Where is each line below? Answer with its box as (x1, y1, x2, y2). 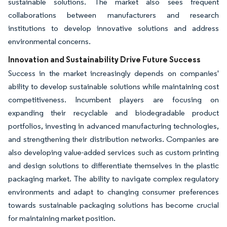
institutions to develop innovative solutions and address (8, 23, 219, 33)
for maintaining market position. (8, 213, 116, 223)
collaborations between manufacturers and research (8, 10, 219, 20)
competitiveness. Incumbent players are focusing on (8, 95, 219, 105)
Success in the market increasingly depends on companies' (8, 68, 219, 79)
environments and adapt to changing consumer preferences (8, 187, 219, 197)
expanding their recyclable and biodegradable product (8, 108, 219, 118)
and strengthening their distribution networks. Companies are (8, 134, 219, 144)
